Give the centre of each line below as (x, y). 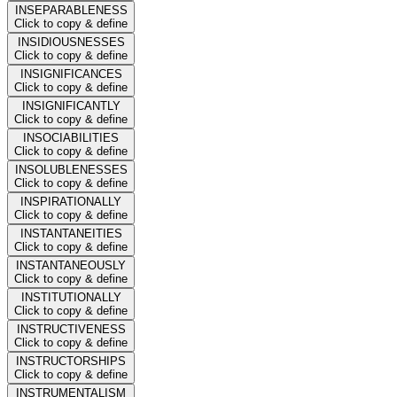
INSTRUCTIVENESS (71, 329)
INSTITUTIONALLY (71, 297)
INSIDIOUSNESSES (71, 42)
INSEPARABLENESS (71, 10)
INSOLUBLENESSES (71, 169)
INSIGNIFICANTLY (71, 105)
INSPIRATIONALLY (71, 201)
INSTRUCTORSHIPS (71, 361)
